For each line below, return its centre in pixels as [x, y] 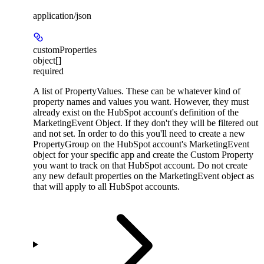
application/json [62, 15]
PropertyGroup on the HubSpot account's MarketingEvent [141, 144]
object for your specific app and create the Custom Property [143, 154]
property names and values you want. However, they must [141, 101]
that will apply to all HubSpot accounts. [106, 186]
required [48, 71]
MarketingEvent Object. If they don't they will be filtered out [146, 123]
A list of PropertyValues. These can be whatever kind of [137, 91]
